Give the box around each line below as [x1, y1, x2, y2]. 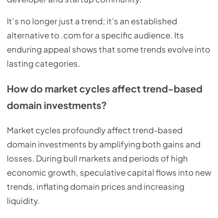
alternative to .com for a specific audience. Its [7, 30, 184, 41]
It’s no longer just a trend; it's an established [7, 16, 177, 27]
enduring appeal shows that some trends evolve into [7, 44, 210, 55]
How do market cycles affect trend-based [7, 82, 202, 94]
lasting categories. [7, 58, 80, 69]
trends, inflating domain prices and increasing [7, 181, 184, 192]
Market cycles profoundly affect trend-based [7, 125, 182, 135]
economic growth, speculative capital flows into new [7, 167, 211, 178]
